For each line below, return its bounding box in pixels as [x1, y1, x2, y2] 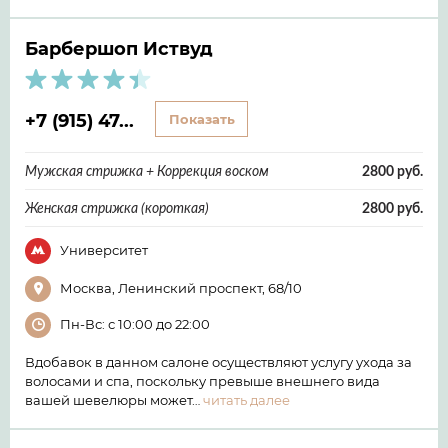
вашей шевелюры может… [25, 391, 203, 408]
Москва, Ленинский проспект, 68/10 [60, 279, 302, 296]
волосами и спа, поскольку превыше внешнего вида [25, 372, 380, 389]
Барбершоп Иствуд [25, 36, 213, 59]
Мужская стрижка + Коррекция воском [25, 162, 269, 179]
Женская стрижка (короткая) [25, 199, 209, 216]
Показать [168, 110, 235, 127]
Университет [60, 241, 148, 258]
